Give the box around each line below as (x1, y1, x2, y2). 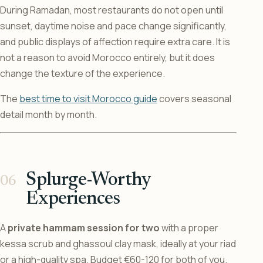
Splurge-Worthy (26, 171, 150, 190)
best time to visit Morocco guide (19, 92, 157, 106)
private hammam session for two (8, 221, 160, 235)
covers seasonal (157, 92, 231, 106)
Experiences (26, 190, 120, 209)
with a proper (160, 221, 218, 235)
